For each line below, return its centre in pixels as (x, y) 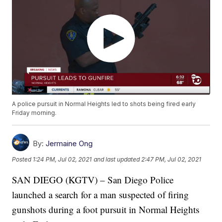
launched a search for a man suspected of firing (101, 195)
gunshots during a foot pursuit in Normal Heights (106, 210)
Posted (23, 159)
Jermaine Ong (69, 144)
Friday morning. (34, 113)
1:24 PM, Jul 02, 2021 (62, 159)
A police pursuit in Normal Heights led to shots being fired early (104, 104)
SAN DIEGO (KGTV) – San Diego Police (93, 180)
